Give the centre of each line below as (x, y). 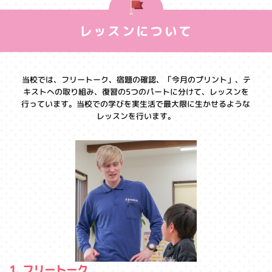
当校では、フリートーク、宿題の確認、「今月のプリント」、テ (136, 80)
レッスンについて (136, 31)
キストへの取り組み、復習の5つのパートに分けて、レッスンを (136, 92)
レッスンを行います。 (136, 116)
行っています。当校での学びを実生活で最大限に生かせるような (136, 104)
